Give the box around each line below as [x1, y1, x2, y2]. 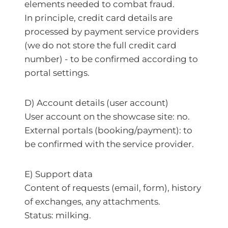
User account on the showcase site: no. [24, 111, 190, 122]
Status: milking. [24, 210, 93, 220]
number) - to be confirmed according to [24, 54, 198, 64]
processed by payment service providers [24, 26, 198, 37]
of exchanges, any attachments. [24, 196, 160, 207]
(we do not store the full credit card [24, 40, 177, 50]
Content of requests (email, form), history [24, 183, 201, 193]
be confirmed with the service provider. [24, 139, 196, 149]
